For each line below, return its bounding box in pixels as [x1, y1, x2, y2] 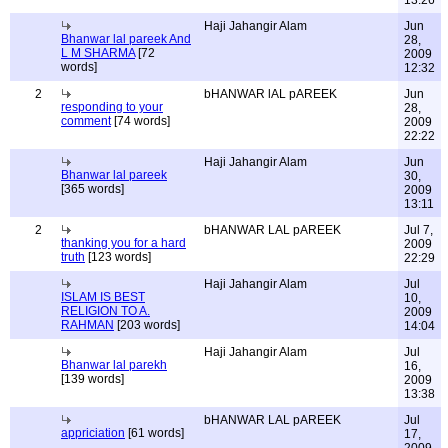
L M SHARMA [61, 46, 135, 60]
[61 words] [125, 426, 184, 440]
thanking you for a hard [61, 236, 186, 250]
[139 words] [61, 372, 124, 386]
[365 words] [61, 182, 124, 196]
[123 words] [85, 250, 151, 264]
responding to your [61, 100, 163, 114]
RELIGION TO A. [61, 304, 150, 318]
